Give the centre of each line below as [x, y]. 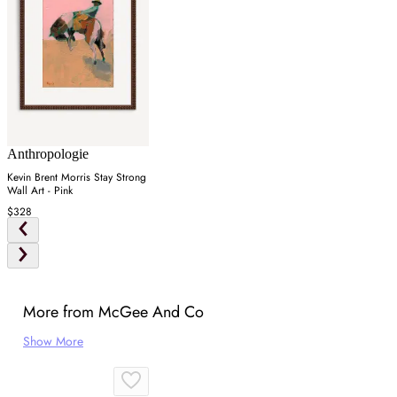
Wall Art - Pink [40, 191]
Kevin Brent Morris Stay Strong [77, 178]
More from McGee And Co [113, 312]
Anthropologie [48, 154]
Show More [53, 342]
